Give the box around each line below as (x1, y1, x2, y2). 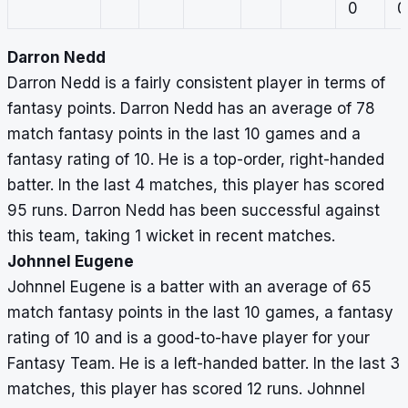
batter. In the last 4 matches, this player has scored (7, 176, 384, 195)
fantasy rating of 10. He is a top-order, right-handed (7, 150, 384, 169)
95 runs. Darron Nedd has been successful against (7, 201, 380, 220)
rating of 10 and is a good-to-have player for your (7, 329, 370, 348)
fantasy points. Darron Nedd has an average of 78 (7, 99, 375, 118)
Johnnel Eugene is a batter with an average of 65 (7, 278, 372, 297)
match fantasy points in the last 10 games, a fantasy (7, 303, 393, 322)
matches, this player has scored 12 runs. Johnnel (7, 380, 365, 399)
